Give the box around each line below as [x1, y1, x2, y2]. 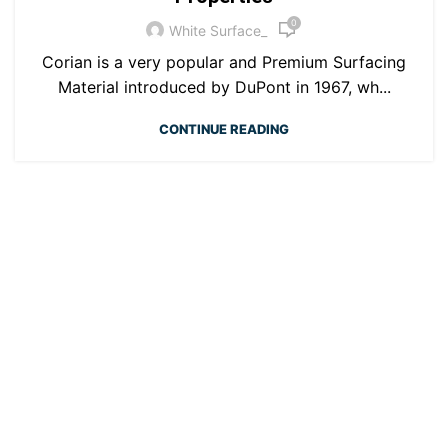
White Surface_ [169, 21, 267, 39]
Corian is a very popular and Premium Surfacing [42, 52, 406, 72]
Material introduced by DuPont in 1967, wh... [57, 77, 391, 97]
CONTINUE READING [159, 121, 289, 137]
